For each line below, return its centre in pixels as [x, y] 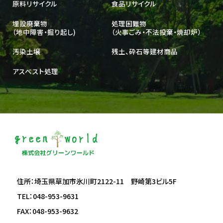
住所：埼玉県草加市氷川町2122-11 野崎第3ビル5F [97, 181]
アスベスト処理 [35, 71]
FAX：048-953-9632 [48, 211]
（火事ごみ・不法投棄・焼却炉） [156, 32]
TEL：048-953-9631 [48, 196]
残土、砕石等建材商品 [145, 52]
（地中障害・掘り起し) [44, 32]
